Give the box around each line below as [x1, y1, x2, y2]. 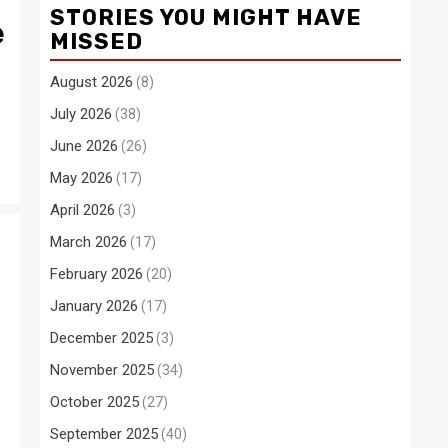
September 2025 [50, 425, 158, 443]
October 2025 [50, 393, 139, 411]
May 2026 [50, 169, 113, 187]
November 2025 [50, 361, 154, 379]
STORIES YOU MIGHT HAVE [50, 4, 362, 31]
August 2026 [50, 73, 133, 91]
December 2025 [50, 329, 153, 347]
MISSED [50, 28, 143, 55]
